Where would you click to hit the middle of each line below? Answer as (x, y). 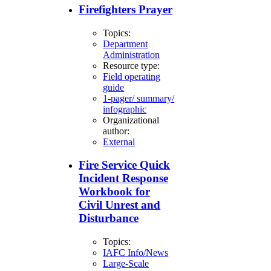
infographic (125, 109)
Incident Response (124, 178)
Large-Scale (126, 263)
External (119, 142)
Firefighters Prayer (126, 9)
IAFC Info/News (136, 252)
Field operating (132, 76)
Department (126, 44)
